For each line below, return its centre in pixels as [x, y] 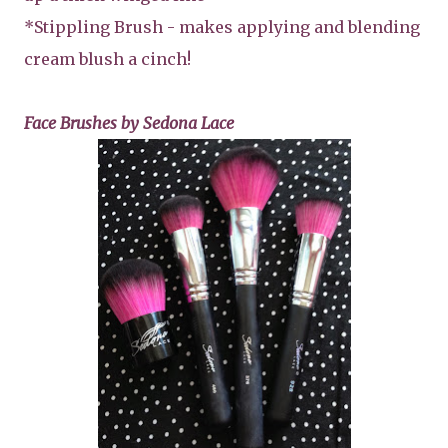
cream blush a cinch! [107, 58]
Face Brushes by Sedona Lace [129, 122]
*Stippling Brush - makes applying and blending [222, 26]
